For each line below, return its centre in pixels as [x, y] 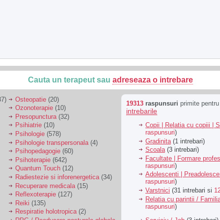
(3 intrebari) [182, 150]
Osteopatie [31, 99]
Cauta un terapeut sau [70, 80]
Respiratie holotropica [46, 212]
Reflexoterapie [36, 194]
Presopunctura [36, 116]
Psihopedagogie [38, 151]
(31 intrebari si [192, 190]
